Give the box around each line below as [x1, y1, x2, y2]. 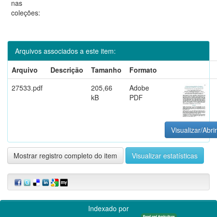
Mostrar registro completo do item [14, 150, 117, 160]
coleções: [11, 7, 40, 17]
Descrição [50, 64, 83, 75]
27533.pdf [12, 82, 43, 93]
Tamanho [91, 64, 122, 75]
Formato [129, 64, 157, 75]
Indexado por [88, 203, 129, 213]
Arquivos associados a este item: [15, 46, 116, 56]
